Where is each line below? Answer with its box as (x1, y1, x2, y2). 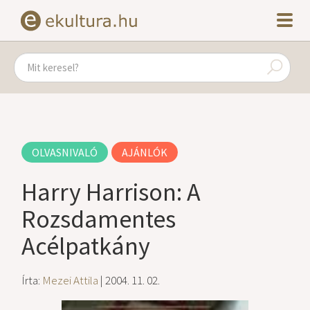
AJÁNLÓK (122, 145, 168, 159)
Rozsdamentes (21, 203, 176, 235)
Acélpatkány (21, 230, 151, 262)
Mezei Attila (42, 273, 99, 288)
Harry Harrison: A (21, 176, 201, 208)
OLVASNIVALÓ (32, 145, 98, 159)
